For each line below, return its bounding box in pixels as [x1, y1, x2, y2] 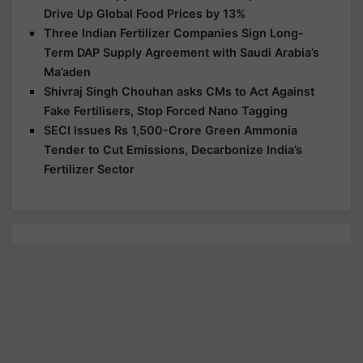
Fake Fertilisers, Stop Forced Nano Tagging [44, 104, 288, 117]
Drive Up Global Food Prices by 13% [44, 6, 246, 20]
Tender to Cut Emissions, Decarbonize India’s [44, 143, 302, 156]
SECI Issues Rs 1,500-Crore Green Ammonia [44, 123, 297, 137]
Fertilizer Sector [44, 162, 135, 176]
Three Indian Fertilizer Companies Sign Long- [44, 26, 304, 40]
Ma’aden [44, 65, 91, 79]
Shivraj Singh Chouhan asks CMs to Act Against [44, 84, 314, 98]
